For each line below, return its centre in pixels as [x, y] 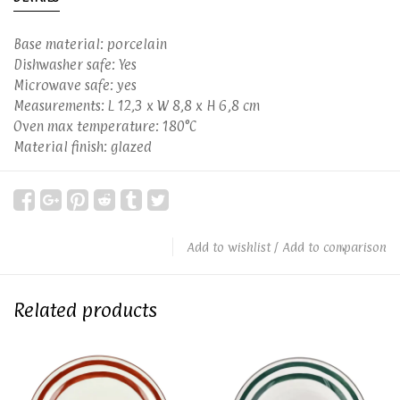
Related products [85, 310]
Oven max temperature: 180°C [105, 126]
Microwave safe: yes [75, 85]
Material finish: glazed [83, 147]
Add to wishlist [229, 247]
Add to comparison [334, 247]
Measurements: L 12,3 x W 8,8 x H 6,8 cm [137, 106]
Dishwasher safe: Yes [75, 65]
